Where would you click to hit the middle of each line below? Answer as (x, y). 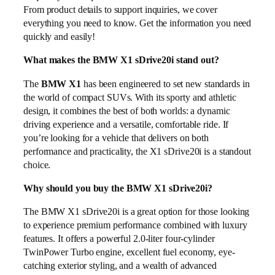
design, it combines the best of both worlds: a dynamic (127, 110)
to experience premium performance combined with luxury (135, 225)
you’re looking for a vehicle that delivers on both (116, 137)
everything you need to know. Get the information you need (137, 23)
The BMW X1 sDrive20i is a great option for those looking (137, 212)
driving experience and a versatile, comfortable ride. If (126, 124)
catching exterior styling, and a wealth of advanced (120, 266)
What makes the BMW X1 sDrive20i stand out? (121, 60)
